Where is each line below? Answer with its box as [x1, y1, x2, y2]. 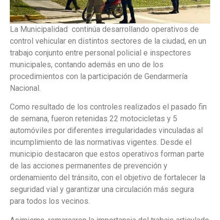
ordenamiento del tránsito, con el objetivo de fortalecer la [10, 173, 205, 183]
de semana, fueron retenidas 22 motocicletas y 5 [10, 114, 177, 124]
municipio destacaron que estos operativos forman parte [10, 149, 204, 159]
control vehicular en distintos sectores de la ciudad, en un [10, 36, 206, 46]
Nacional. [10, 83, 41, 93]
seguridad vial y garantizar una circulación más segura [10, 185, 194, 194]
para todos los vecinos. [10, 196, 90, 206]
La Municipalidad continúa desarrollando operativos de [10, 25, 199, 34]
